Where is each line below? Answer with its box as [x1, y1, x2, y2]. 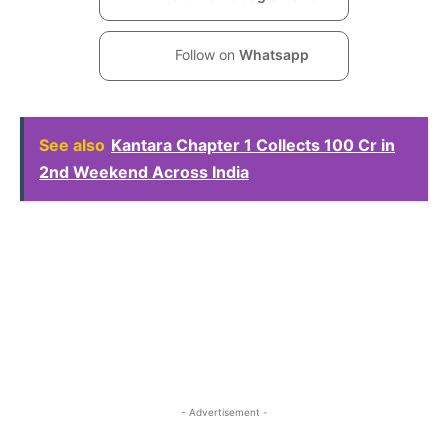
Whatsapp [238, 45, 309, 63]
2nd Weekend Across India [39, 161, 249, 182]
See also [39, 134, 105, 155]
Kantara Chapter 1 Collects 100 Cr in [111, 134, 395, 155]
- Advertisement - [180, 405, 268, 418]
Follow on [174, 45, 239, 63]
